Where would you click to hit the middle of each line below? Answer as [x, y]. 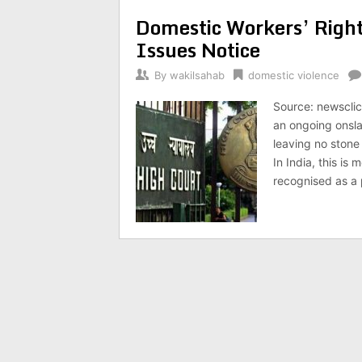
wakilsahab [197, 75]
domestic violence [294, 75]
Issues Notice [198, 50]
